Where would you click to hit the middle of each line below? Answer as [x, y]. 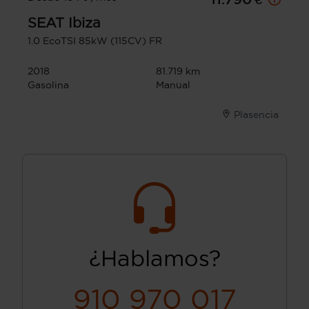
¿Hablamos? [154, 259]
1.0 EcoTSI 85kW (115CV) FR [95, 41]
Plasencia [256, 115]
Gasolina [48, 85]
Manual [173, 85]
